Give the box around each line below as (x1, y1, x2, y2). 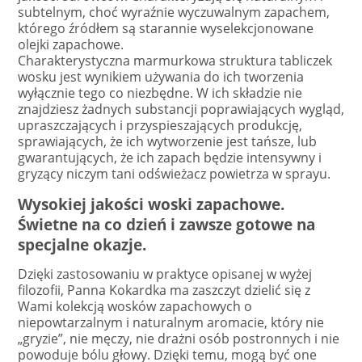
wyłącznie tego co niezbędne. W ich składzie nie (18, 83, 302, 102)
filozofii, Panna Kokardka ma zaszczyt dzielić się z (18, 280, 310, 299)
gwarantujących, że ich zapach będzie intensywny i (18, 148, 322, 166)
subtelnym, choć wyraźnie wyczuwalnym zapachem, (18, 2, 330, 21)
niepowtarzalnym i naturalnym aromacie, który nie (18, 313, 324, 331)
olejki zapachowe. (18, 35, 124, 53)
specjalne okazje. (18, 234, 146, 255)
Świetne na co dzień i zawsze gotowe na (18, 214, 315, 235)
